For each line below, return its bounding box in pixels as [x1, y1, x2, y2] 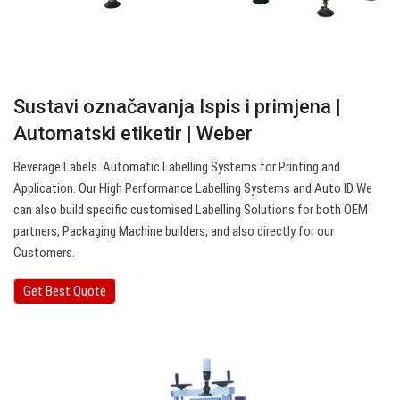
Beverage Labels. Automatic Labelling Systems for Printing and [13, 159, 340, 176]
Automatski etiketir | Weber [13, 122, 253, 146]
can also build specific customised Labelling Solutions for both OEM [13, 202, 368, 219]
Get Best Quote [23, 283, 106, 300]
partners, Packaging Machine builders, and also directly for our [13, 223, 334, 240]
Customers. [13, 245, 75, 262]
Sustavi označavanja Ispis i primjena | [13, 96, 341, 119]
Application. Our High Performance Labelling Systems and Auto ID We [13, 180, 372, 197]
